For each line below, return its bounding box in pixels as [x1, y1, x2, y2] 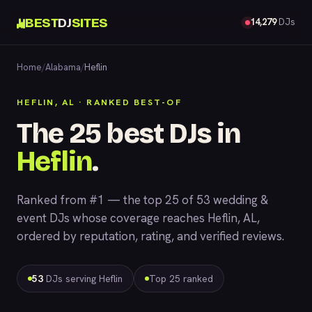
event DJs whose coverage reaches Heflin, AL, [17, 210, 260, 226]
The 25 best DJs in [17, 117, 241, 150]
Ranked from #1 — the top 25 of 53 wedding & [17, 192, 268, 208]
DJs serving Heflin [43, 272, 123, 285]
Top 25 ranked [149, 272, 213, 285]
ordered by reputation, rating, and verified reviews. [17, 228, 284, 244]
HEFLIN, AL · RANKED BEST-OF [17, 96, 182, 108]
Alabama [45, 61, 81, 73]
